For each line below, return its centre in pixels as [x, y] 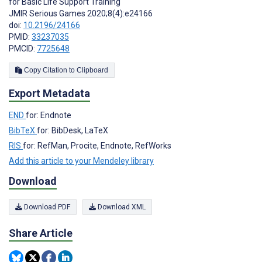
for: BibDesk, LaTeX [73, 130]
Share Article [41, 233]
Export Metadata [49, 93]
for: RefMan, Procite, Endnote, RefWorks [97, 145]
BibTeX [23, 130]
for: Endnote [49, 115]
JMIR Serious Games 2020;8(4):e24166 [81, 13]
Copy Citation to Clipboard [92, 70]
